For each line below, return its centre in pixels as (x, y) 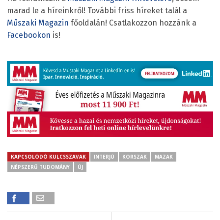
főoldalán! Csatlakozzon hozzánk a (133, 23)
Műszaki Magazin (38, 23)
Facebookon (29, 35)
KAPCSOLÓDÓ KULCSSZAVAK (48, 157)
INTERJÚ (104, 157)
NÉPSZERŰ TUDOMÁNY (40, 167)
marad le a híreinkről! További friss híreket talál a (97, 10)
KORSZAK (135, 157)
